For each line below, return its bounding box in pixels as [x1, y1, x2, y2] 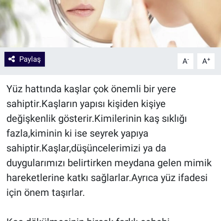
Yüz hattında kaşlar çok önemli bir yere [6, 82, 176, 95]
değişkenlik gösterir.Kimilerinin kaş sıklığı [6, 112, 187, 124]
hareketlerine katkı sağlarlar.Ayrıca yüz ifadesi [6, 171, 208, 184]
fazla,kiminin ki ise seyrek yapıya [6, 127, 148, 139]
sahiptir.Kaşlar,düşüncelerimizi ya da [6, 142, 166, 154]
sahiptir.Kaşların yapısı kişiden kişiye [6, 97, 166, 110]
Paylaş [19, 54, 41, 64]
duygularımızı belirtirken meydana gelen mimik [6, 156, 212, 169]
